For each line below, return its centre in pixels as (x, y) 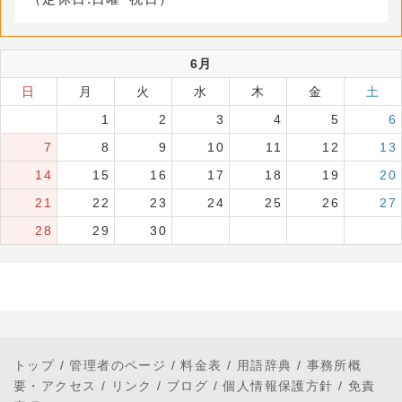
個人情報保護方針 (278, 386)
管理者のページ (118, 365)
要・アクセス (55, 386)
